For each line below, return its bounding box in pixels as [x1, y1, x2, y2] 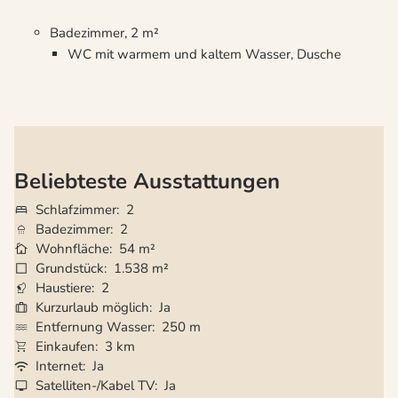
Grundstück [36, 259, 104, 278]
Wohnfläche [36, 240, 109, 259]
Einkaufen [36, 338, 95, 356]
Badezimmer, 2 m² [50, 24, 159, 43]
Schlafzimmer [36, 201, 116, 219]
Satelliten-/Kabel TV [36, 377, 155, 395]
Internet [36, 357, 83, 376]
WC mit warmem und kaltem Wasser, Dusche [68, 45, 341, 64]
